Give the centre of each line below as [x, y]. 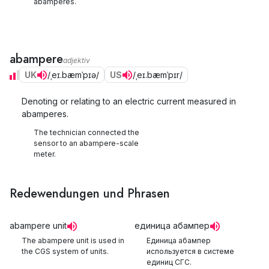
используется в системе [190, 251]
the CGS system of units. [65, 251]
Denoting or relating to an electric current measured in [129, 101]
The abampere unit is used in [73, 240]
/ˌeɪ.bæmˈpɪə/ [73, 75]
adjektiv [77, 60]
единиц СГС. [169, 262]
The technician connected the [86, 132]
